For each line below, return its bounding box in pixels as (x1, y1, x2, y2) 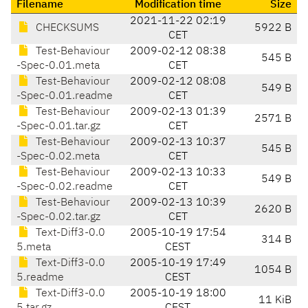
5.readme (16, 272, 64, 284)
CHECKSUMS (33, 23, 99, 34)
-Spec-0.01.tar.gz (16, 121, 100, 133)
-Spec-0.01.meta (16, 60, 100, 72)
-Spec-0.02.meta (16, 151, 100, 163)
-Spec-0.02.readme (16, 181, 113, 193)
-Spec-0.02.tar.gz (16, 212, 100, 223)
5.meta (16, 242, 51, 254)
